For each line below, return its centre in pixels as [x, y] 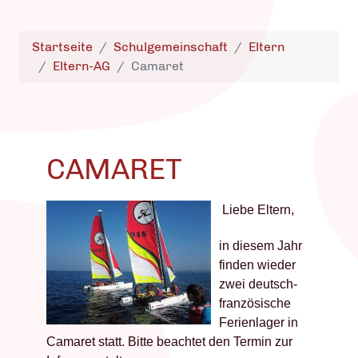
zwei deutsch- [258, 284]
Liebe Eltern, [258, 210]
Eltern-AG [82, 66]
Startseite [62, 47]
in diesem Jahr [261, 245]
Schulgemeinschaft [171, 47]
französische [255, 303]
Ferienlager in [259, 322]
